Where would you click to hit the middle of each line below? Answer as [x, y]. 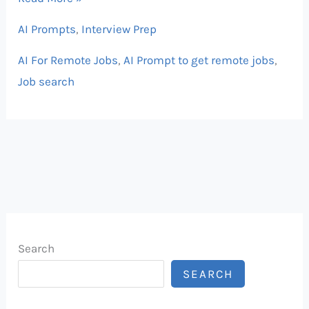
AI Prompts [47, 29]
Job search [47, 81]
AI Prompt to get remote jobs [199, 60]
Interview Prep [119, 29]
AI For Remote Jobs [68, 60]
